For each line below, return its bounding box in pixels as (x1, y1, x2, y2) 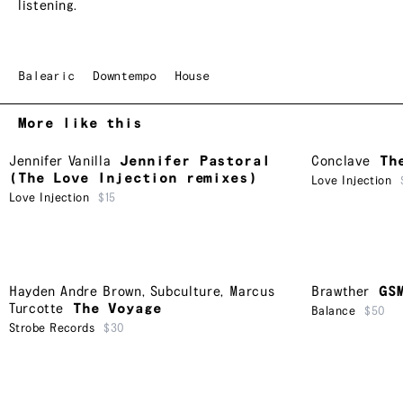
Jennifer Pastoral (120, 154, 271, 170)
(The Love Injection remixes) (9, 171, 257, 187)
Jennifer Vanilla (9, 154, 112, 170)
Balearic (18, 70, 75, 84)
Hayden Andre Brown (9, 283, 142, 300)
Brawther (311, 283, 371, 300)
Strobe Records (9, 321, 95, 335)
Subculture (149, 283, 221, 300)
